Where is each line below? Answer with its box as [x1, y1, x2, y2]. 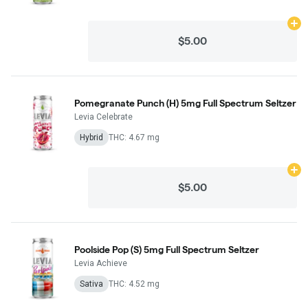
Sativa [80, 278, 103, 289]
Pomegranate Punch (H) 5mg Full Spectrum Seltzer [74, 97, 296, 109]
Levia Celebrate [74, 111, 133, 122]
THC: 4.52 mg [109, 278, 159, 289]
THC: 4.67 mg [109, 132, 159, 142]
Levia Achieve [74, 258, 127, 268]
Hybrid [80, 132, 103, 142]
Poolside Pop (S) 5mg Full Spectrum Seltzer [74, 243, 259, 255]
